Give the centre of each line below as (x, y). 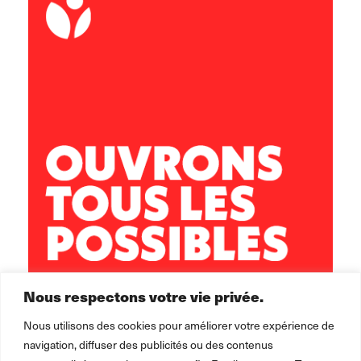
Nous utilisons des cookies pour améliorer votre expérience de (179, 325)
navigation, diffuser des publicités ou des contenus (148, 344)
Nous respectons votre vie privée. (143, 296)
